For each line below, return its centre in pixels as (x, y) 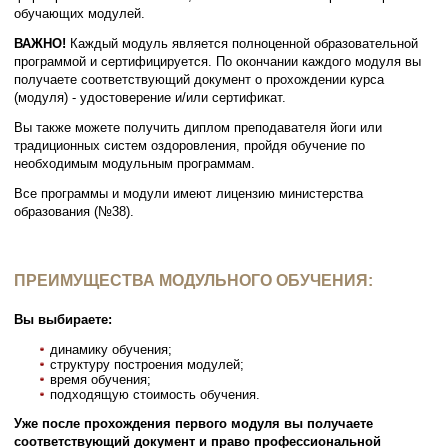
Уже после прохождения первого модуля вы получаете (194, 424)
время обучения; (101, 380)
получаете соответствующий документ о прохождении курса (199, 80)
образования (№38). (74, 212)
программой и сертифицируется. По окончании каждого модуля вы (218, 62)
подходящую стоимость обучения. (155, 395)
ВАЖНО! (40, 44)
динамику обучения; (111, 350)
